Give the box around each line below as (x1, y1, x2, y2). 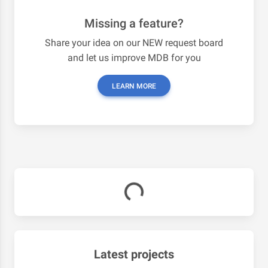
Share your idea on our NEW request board (45, 37, 223, 49)
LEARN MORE (112, 82, 156, 91)
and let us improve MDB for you (67, 52, 201, 64)
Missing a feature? (84, 16, 184, 31)
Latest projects (94, 247, 174, 262)
